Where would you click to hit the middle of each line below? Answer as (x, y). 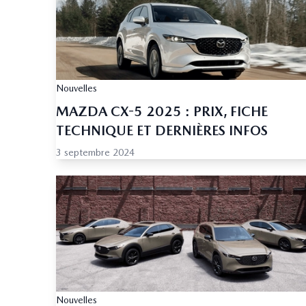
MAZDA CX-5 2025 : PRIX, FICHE (162, 112)
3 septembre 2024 (95, 153)
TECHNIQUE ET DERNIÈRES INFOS (162, 131)
